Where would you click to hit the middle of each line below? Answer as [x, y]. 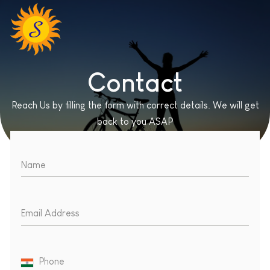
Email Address [50, 213]
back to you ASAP [135, 121]
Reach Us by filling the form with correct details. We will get [135, 105]
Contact [135, 82]
